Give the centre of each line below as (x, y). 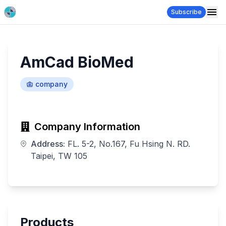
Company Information (87, 127)
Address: (48, 144)
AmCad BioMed (77, 62)
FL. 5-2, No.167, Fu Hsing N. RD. (129, 144)
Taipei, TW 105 (59, 156)
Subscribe (186, 12)
